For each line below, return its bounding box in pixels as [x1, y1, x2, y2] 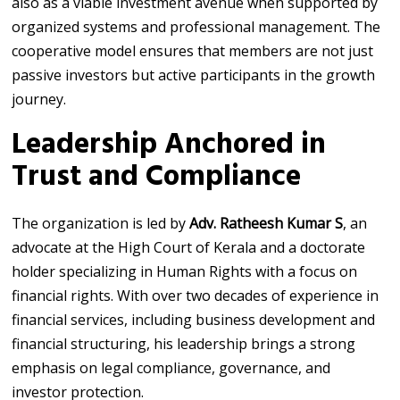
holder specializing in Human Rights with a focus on [12, 261, 358, 281]
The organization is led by [12, 212, 190, 233]
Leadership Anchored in [12, 121, 327, 169]
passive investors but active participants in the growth [12, 64, 376, 85]
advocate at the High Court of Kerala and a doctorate [12, 237, 366, 257]
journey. [12, 88, 67, 109]
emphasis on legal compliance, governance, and [12, 357, 331, 378]
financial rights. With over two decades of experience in [12, 285, 379, 305]
